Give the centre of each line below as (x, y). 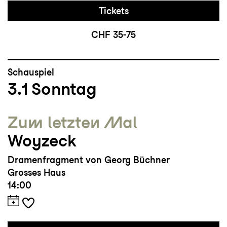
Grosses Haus (36, 173)
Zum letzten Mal (72, 123)
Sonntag (64, 89)
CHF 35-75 (113, 35)
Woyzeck (42, 141)
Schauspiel (31, 72)
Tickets (113, 11)
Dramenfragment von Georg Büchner (89, 160)
